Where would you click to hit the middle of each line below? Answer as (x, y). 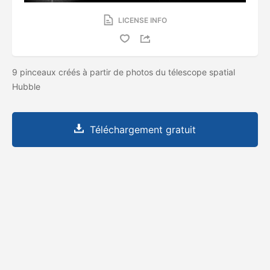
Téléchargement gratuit (143, 129)
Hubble (27, 86)
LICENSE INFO (142, 20)
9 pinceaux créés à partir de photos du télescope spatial (124, 72)
